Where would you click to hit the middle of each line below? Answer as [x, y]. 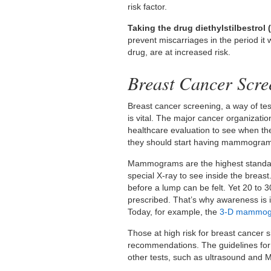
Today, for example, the [173, 211]
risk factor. [148, 6]
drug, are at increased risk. [179, 52]
